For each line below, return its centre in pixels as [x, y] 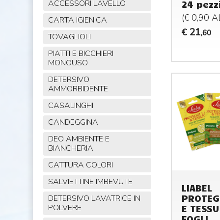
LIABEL [197, 188]
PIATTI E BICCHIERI [81, 54]
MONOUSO [68, 63]
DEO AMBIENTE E [79, 139]
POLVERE [65, 208]
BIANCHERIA [70, 149]
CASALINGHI [70, 106]
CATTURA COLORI [80, 165]
